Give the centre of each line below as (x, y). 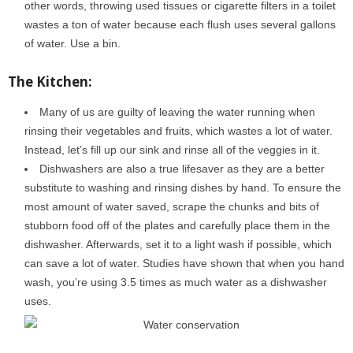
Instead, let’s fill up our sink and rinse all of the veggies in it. (172, 150)
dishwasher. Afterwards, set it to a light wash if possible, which (178, 244)
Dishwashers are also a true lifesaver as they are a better (182, 169)
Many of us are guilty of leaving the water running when (177, 112)
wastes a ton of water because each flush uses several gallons (180, 24)
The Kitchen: (50, 82)
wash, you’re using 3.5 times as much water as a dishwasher (176, 282)
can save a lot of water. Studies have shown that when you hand (184, 263)
